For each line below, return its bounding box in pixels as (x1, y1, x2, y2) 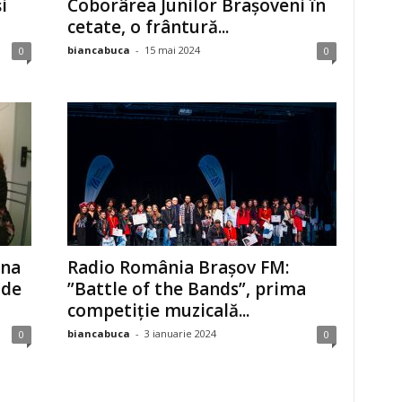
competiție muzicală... (66, 299, 249, 322)
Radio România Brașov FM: (66, 256, 289, 279)
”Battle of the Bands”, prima (66, 277, 306, 301)
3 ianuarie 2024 (144, 327, 216, 340)
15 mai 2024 (144, 43, 200, 57)
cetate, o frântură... (66, 15, 229, 39)
